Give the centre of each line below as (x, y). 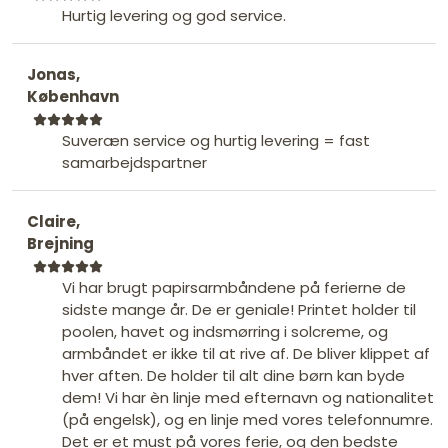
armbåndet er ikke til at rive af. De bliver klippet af (246, 353)
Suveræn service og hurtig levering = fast (216, 140)
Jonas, (53, 74)
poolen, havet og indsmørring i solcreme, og (225, 331)
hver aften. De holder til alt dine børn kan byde (233, 375)
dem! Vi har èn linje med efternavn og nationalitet (248, 397)
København (73, 96)
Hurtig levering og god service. (174, 15)
